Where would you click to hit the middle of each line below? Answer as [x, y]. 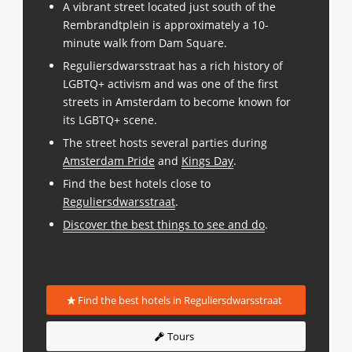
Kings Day [207, 160]
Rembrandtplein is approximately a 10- [165, 24]
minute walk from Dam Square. [145, 42]
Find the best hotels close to [136, 183]
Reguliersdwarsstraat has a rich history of [172, 65]
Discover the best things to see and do [163, 224]
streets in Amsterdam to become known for [176, 101]
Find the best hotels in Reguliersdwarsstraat [180, 300]
